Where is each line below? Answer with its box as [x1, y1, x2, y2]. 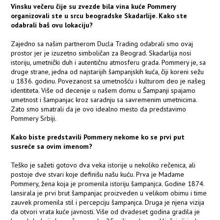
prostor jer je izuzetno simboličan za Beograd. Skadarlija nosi [11, 49, 192, 58]
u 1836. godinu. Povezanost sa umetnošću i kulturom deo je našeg [11, 77, 206, 86]
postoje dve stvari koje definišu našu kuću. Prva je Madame [11, 170, 185, 179]
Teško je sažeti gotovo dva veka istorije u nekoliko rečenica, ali [11, 161, 196, 170]
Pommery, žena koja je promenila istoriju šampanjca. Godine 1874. [11, 179, 205, 189]
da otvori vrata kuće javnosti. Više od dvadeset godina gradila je [11, 207, 200, 217]
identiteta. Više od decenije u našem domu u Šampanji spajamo [11, 86, 196, 95]
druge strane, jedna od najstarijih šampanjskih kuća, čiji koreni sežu [11, 67, 204, 77]
